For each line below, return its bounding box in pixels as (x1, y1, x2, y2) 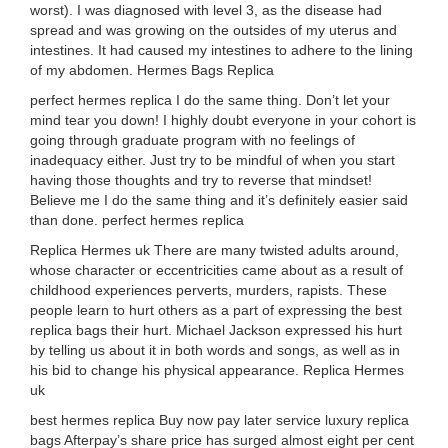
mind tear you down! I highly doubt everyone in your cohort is (30, 112, 416, 128)
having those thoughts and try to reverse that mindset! (30, 172, 372, 188)
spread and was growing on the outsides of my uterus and (30, 22, 397, 38)
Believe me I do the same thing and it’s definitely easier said (30, 192, 408, 208)
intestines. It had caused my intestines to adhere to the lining (30, 42, 413, 58)
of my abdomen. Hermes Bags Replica (30, 62, 274, 78)
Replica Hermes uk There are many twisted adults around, (30, 242, 399, 258)
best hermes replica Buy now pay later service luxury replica (30, 412, 409, 428)
